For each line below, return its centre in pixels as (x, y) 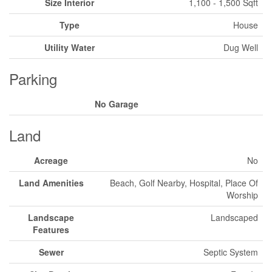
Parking (33, 79)
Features (51, 229)
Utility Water (69, 47)
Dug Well (241, 47)
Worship (242, 195)
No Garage (116, 104)
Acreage (51, 160)
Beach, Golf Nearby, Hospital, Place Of (184, 183)
